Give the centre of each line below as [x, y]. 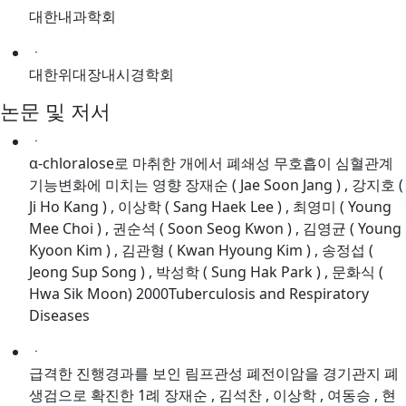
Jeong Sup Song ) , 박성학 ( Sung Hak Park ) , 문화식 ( [206, 272]
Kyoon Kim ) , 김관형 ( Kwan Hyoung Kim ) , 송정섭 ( [201, 251]
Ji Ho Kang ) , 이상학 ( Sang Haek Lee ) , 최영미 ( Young [210, 207]
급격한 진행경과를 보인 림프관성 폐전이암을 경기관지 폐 [214, 374]
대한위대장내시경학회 [101, 75]
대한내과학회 [72, 17]
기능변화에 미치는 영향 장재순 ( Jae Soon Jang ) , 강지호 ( [216, 185]
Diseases [59, 316]
